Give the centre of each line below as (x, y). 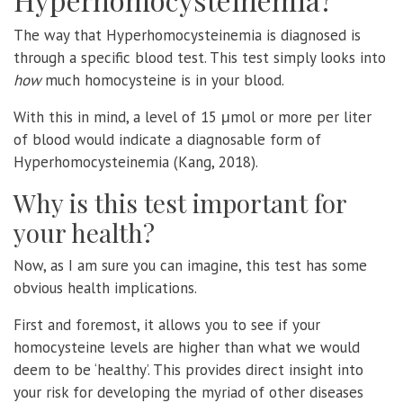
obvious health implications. (105, 287)
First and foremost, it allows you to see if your (167, 324)
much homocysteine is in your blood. (162, 80)
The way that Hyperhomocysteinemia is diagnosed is (187, 35)
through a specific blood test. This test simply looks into (200, 57)
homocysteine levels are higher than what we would (187, 347)
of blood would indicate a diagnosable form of (167, 139)
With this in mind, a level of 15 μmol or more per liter (193, 116)
